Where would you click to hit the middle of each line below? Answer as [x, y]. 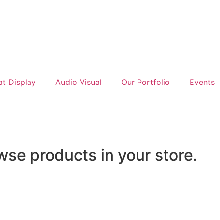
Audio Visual [79, 82]
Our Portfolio [146, 82]
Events [202, 82]
